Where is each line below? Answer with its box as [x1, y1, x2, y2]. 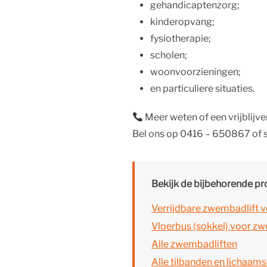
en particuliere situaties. [150, 83, 254, 94]
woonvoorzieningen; [150, 66, 241, 77]
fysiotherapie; [150, 33, 211, 44]
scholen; [150, 49, 187, 61]
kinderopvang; [150, 16, 215, 27]
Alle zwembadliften [151, 238, 237, 250]
